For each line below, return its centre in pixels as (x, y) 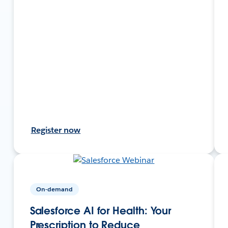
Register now (56, 130)
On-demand (54, 189)
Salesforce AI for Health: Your (101, 210)
